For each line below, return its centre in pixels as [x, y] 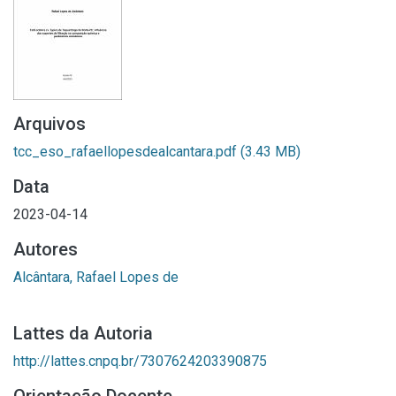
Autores [46, 249]
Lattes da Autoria [83, 333]
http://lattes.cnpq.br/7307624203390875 [140, 361]
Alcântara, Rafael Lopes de [96, 277]
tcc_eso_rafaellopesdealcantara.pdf [127, 152]
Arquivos [49, 124]
